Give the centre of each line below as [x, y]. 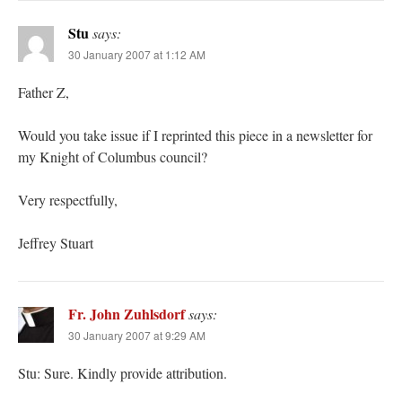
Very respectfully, [68, 200]
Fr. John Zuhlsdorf [127, 314]
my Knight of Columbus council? [113, 157]
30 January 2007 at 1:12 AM [137, 55]
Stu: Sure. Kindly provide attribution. [122, 373]
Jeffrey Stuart [56, 243]
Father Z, [44, 92]
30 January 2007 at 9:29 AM [137, 336]
